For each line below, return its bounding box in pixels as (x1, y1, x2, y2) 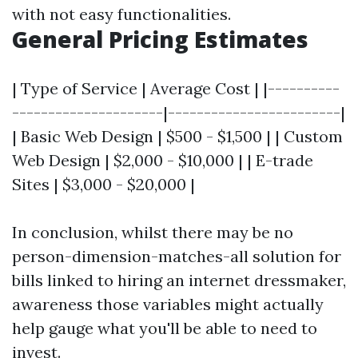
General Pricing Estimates (12, 24, 308, 54)
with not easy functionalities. (12, 4, 231, 24)
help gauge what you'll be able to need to (12, 318, 317, 338)
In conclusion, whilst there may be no (12, 222, 293, 242)
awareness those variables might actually (12, 294, 324, 314)
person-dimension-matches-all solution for (12, 246, 341, 266)
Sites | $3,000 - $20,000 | (12, 174, 195, 194)
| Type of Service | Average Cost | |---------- (12, 78, 340, 98)
